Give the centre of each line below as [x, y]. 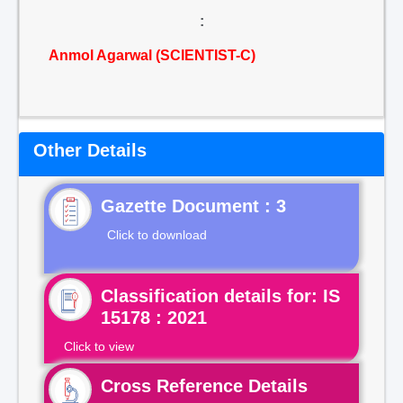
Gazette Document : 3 [193, 206]
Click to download [157, 235]
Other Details [90, 150]
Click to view [99, 346]
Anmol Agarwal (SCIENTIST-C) [152, 55]
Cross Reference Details [204, 386]
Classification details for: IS [220, 296]
